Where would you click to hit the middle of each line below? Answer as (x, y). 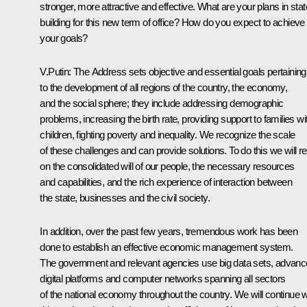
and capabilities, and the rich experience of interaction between (166, 182)
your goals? (64, 38)
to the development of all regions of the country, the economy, (164, 87)
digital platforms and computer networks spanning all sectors (163, 278)
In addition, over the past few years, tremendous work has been (169, 231)
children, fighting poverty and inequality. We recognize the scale (168, 134)
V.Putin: (56, 71)
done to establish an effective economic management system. (167, 247)
